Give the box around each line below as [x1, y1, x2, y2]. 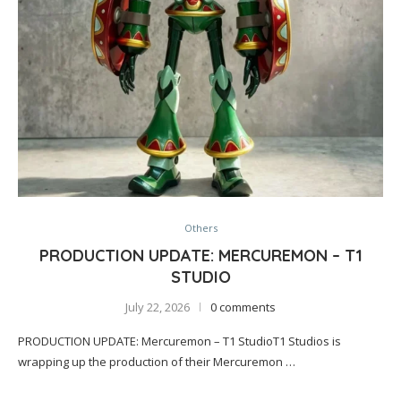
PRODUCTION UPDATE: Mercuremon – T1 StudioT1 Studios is [18, 333, 341, 349]
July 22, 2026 [125, 299, 190, 315]
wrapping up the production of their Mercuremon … [18, 354, 295, 370]
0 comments [210, 299, 276, 315]
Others [183, 221, 218, 235]
